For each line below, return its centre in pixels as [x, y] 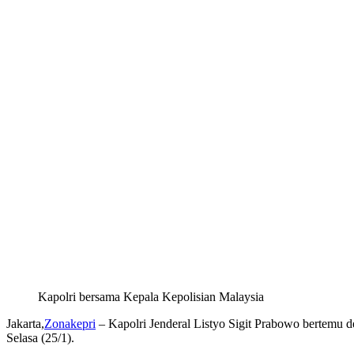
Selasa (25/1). [40, 338]
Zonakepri [70, 324]
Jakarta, [25, 324]
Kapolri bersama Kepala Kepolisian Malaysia [151, 297]
